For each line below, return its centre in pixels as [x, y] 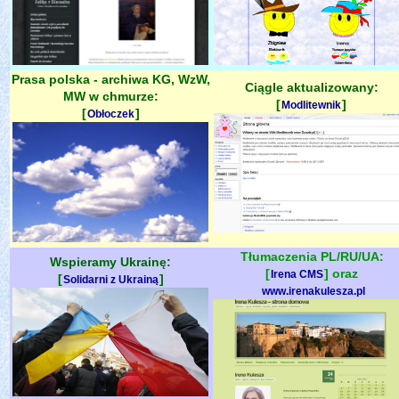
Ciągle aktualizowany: [311, 87]
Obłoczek [110, 114]
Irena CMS [297, 274]
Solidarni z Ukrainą [110, 279]
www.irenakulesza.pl [313, 291]
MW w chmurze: [110, 96]
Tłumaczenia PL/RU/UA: [312, 256]
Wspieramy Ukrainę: [110, 261]
